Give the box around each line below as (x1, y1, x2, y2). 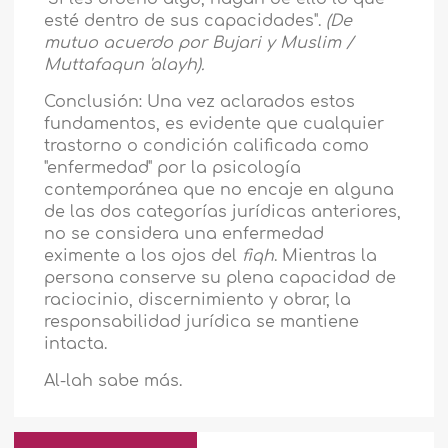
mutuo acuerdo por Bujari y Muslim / (44, 34, 355, 53)
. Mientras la (274, 247, 378, 266)
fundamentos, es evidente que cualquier (44, 115, 385, 134)
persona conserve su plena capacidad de (44, 269, 397, 288)
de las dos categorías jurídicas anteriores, (44, 203, 402, 222)
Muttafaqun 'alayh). (44, 56, 205, 75)
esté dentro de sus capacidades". (44, 12, 327, 31)
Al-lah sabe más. (44, 372, 183, 391)
